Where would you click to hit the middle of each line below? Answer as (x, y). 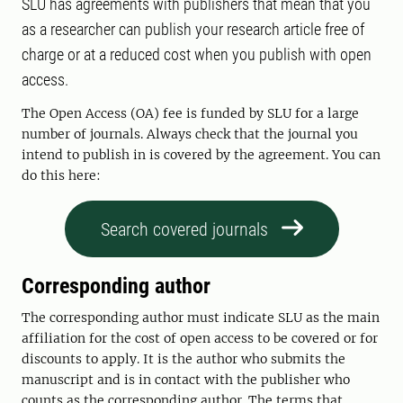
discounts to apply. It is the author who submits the (184, 359)
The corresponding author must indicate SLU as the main (201, 318)
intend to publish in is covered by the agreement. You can (201, 155)
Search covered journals (184, 229)
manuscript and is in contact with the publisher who (186, 380)
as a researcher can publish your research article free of (193, 29)
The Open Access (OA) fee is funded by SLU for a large (190, 113)
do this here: (61, 175)
